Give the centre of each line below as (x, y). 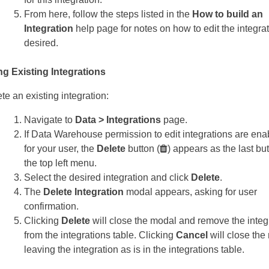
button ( (143, 149)
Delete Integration (83, 192)
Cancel (192, 235)
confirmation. (51, 207)
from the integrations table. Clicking (100, 235)
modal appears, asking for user (190, 192)
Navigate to (50, 120)
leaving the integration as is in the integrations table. (134, 250)
